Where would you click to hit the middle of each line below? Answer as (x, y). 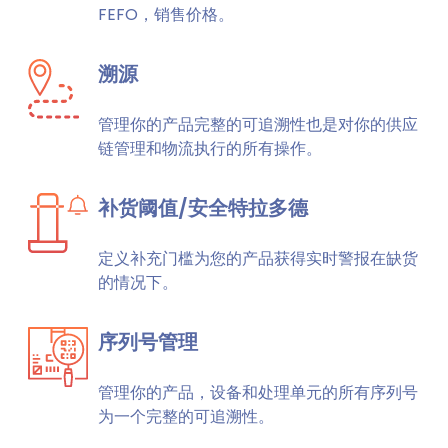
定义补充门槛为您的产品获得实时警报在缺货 (258, 258)
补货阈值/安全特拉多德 (203, 208)
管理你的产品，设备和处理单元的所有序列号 (258, 392)
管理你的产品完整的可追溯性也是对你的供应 (258, 124)
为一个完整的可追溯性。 (186, 416)
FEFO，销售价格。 (166, 14)
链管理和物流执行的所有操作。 (210, 148)
